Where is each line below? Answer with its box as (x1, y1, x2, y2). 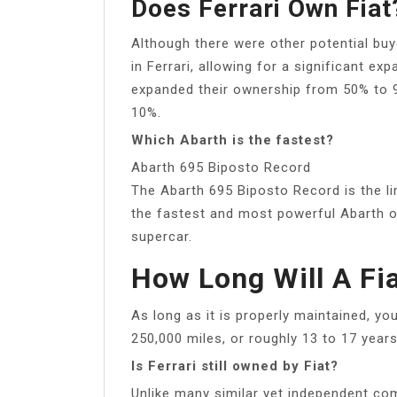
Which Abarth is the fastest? (131, 131, 334, 148)
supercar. (131, 228, 192, 245)
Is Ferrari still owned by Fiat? (131, 357, 339, 374)
